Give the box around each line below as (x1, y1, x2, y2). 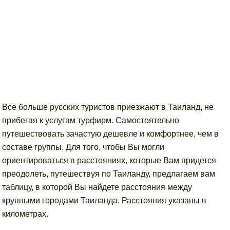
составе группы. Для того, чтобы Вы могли (2, 143, 165, 151)
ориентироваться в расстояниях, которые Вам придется (2, 156, 217, 165)
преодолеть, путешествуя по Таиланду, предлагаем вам (2, 169, 216, 178)
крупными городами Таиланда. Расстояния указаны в (2, 196, 207, 205)
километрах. (2, 209, 49, 218)
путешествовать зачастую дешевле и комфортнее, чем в (2, 129, 219, 138)
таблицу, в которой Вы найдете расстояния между (2, 183, 193, 191)
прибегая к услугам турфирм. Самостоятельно (2, 116, 180, 125)
